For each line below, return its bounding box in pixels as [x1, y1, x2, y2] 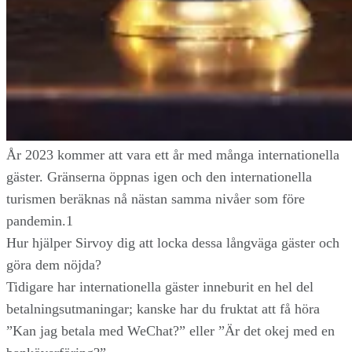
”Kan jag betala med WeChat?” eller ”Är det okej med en [6, 322, 335, 339]
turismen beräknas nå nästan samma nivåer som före [6, 190, 305, 207]
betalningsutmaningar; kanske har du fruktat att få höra [6, 300, 320, 317]
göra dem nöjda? [6, 256, 101, 273]
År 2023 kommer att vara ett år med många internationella [6, 146, 339, 163]
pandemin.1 [6, 212, 73, 229]
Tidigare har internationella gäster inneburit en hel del [6, 278, 313, 295]
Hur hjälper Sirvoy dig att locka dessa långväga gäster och [6, 234, 339, 251]
